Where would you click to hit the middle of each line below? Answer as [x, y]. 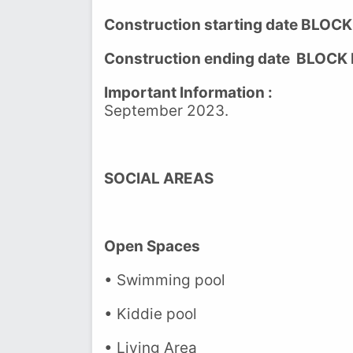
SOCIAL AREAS [159, 178]
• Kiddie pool [150, 314]
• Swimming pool [165, 280]
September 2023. [166, 111]
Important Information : [190, 93]
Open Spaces [152, 246]
